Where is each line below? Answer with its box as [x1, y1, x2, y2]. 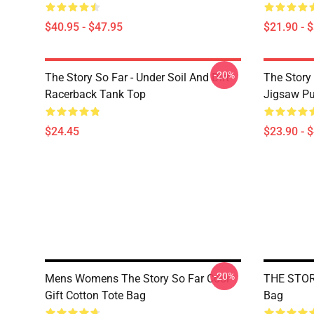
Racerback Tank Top [45, 88, 146, 101]
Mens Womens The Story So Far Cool [45, 272, 229, 285]
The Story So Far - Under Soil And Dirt [45, 71, 229, 84]
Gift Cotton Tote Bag [45, 289, 146, 302]
